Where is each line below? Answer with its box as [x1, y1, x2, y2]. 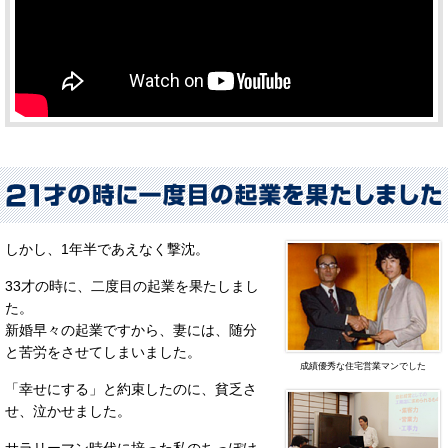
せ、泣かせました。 [5, 402, 131, 419]
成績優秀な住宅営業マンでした [299, 360, 426, 371]
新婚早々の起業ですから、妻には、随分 [5, 321, 257, 338]
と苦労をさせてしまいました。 [5, 343, 201, 360]
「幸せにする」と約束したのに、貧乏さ [5, 380, 257, 397]
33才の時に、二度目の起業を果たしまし [5, 277, 259, 294]
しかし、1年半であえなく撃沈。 [5, 240, 209, 257]
